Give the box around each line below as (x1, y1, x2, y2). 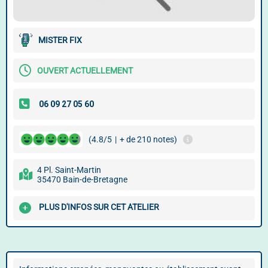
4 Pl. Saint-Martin (37, 165, 101, 175)
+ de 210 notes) (120, 135, 177, 144)
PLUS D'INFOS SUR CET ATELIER (39, 202, 159, 212)
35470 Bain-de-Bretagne (37, 175, 127, 184)
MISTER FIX (38, 35, 82, 45)
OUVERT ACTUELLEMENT (37, 66, 133, 75)
